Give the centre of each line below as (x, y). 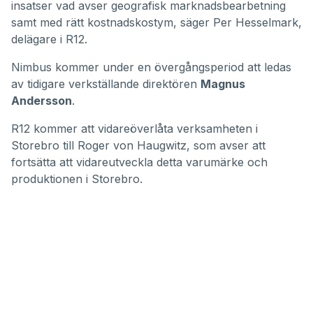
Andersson (42, 100)
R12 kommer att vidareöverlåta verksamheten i (134, 128)
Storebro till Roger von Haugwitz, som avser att (138, 145)
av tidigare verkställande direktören (106, 83)
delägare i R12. (49, 39)
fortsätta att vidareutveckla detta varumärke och (139, 162)
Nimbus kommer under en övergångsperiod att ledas (151, 67)
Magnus (223, 83)
